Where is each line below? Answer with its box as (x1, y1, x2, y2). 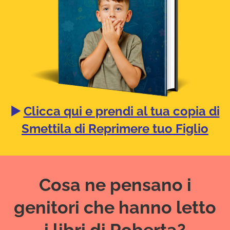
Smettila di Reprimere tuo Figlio (22, 121, 208, 137)
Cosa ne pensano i (39, 175, 191, 196)
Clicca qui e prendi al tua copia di (23, 104, 220, 119)
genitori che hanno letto (14, 197, 216, 218)
